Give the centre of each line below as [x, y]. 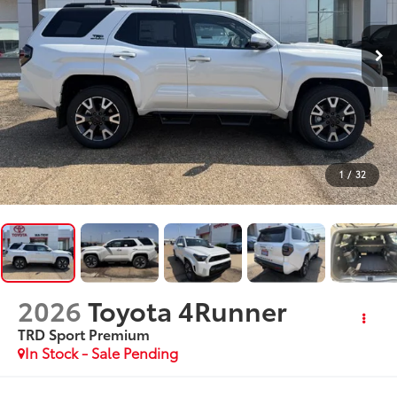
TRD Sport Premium [84, 333]
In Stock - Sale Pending [102, 352]
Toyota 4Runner [188, 309]
